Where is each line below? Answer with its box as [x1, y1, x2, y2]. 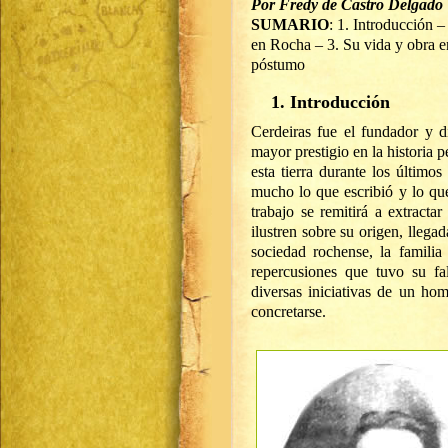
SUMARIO [251, 16, 329, 33]
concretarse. [251, 303, 326, 320]
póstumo [251, 56, 305, 73]
